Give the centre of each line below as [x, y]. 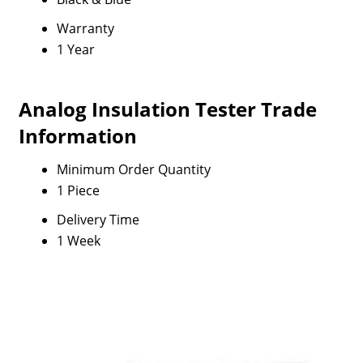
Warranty [85, 28]
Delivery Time [98, 220]
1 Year [75, 49]
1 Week [78, 241]
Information [77, 136]
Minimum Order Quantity [133, 169]
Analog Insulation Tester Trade [167, 109]
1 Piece [78, 190]
